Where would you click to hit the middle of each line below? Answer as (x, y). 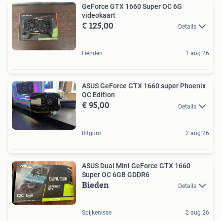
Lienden (92, 54)
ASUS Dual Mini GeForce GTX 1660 (136, 166)
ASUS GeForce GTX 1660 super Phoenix (144, 86)
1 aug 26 (197, 54)
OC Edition (98, 95)
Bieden (95, 184)
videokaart (99, 15)
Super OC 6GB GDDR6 (116, 174)
